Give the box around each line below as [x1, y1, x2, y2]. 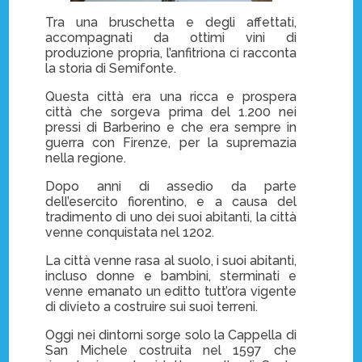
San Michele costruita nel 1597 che [45, 342, 297, 358]
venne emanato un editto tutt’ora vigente [45, 283, 297, 299]
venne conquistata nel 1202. [45, 224, 215, 240]
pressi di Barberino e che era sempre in [45, 119, 297, 135]
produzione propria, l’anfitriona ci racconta [45, 44, 297, 61]
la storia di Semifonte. [45, 60, 177, 76]
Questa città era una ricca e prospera [45, 88, 297, 104]
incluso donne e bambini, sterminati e [45, 267, 297, 284]
